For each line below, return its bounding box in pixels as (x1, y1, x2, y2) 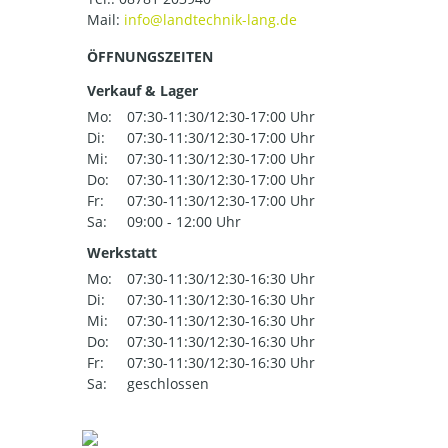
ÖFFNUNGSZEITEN (87, 47, 213, 67)
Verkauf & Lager (87, 81, 198, 101)
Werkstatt (87, 243, 157, 263)
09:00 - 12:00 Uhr (127, 212, 241, 232)
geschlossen (127, 374, 209, 394)
